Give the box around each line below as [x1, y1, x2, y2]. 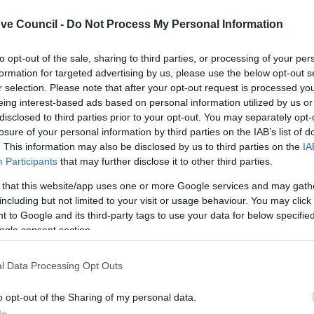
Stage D [187, 121, 228, 132]
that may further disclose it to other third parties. [57, 155, 273, 167]
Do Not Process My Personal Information [67, 18, 283, 30]
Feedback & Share [108, 184, 206, 196]
